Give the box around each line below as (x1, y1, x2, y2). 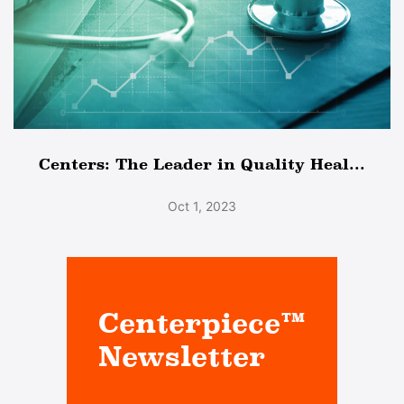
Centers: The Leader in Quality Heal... (39, 154, 365, 173)
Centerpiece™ (98, 306, 306, 339)
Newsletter (98, 339, 266, 372)
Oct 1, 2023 (168, 197, 236, 214)
